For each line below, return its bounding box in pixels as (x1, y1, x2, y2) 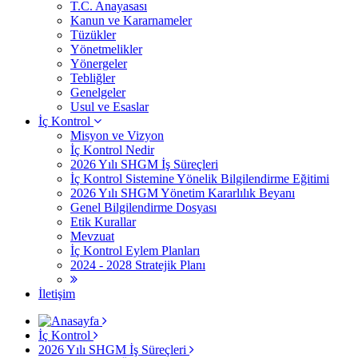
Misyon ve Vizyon (70, 128, 164, 142)
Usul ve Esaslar (70, 99, 149, 113)
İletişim (38, 286, 75, 300)
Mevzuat (70, 229, 114, 243)
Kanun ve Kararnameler (70, 13, 192, 27)
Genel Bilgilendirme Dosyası (70, 200, 217, 214)
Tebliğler (70, 70, 115, 85)
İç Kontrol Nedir (70, 142, 154, 157)
